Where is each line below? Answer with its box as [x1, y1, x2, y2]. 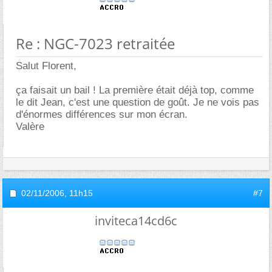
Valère [16, 120, 44, 132]
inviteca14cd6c [95, 212, 177, 229]
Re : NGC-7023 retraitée [16, 33, 175, 53]
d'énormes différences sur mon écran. [16, 108, 188, 120]
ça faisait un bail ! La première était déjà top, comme [16, 84, 254, 96]
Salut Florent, [16, 59, 76, 72]
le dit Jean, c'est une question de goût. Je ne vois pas [16, 96, 259, 108]
